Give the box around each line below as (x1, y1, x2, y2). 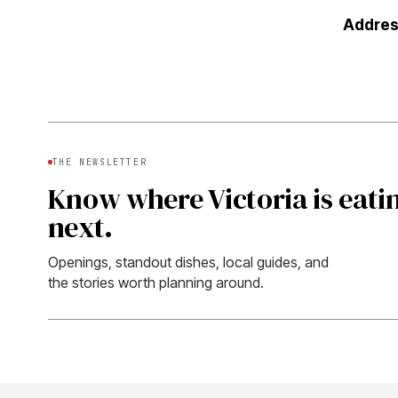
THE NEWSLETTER (52, 155, 147, 168)
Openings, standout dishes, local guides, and (47, 252, 329, 271)
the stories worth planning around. (47, 273, 264, 291)
